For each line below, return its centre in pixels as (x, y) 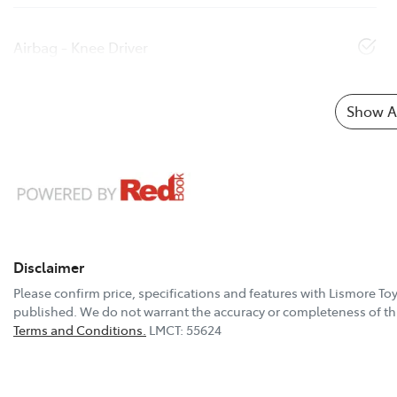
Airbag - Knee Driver (81, 47)
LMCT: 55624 (185, 329)
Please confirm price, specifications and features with (171, 292)
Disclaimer (49, 266)
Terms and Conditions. (80, 329)
